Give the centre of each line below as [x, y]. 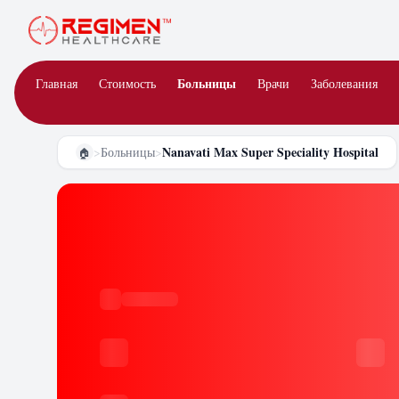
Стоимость [127, 83]
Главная [57, 83]
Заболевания [344, 83]
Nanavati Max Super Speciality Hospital [270, 152]
